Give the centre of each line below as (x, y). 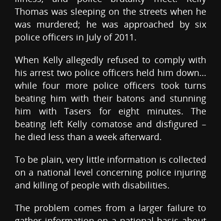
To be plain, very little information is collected (110, 160)
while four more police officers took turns (110, 86)
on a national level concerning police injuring (110, 172)
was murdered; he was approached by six (110, 24)
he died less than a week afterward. (88, 137)
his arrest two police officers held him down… (110, 73)
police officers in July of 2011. (76, 37)
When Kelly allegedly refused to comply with (110, 60)
